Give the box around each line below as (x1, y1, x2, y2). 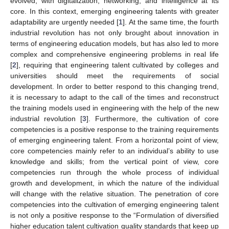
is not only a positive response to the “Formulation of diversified (10, 211, 219, 219)
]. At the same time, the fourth (123, 17, 219, 26)
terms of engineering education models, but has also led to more (10, 39, 219, 48)
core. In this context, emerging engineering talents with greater (10, 7, 219, 15)
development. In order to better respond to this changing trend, (10, 82, 219, 90)
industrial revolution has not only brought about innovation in (10, 28, 219, 37)
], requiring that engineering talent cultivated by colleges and (16, 60, 219, 69)
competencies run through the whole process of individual (10, 168, 219, 176)
